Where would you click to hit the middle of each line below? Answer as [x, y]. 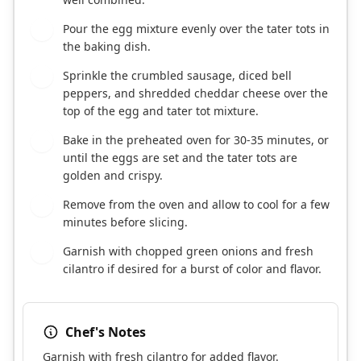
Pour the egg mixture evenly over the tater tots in [196, 29]
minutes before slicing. [125, 222]
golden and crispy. [113, 176]
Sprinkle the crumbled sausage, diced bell [177, 76]
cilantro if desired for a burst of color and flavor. [192, 269]
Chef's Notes [106, 332]
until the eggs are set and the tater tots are [180, 158]
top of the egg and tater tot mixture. [161, 111]
